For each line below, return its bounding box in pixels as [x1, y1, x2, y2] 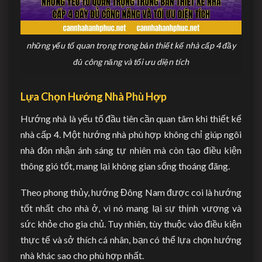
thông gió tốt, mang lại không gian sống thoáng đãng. [20, 160, 230, 171]
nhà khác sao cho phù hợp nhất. [20, 250, 144, 261]
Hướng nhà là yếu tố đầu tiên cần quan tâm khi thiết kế [20, 113, 242, 124]
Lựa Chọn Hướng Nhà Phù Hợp [20, 90, 167, 103]
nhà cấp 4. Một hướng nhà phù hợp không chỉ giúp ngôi [20, 129, 242, 140]
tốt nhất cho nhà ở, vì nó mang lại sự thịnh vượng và [20, 202, 242, 213]
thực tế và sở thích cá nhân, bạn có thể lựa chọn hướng [20, 234, 242, 245]
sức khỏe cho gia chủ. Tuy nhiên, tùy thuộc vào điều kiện [20, 218, 242, 229]
